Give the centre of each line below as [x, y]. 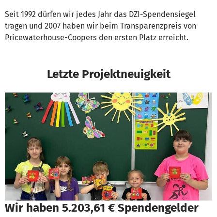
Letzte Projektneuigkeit [108, 74]
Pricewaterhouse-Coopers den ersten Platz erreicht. [97, 38]
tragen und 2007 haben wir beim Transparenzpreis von [101, 26]
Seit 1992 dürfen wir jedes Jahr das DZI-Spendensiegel [100, 15]
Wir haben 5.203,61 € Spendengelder [102, 207]
